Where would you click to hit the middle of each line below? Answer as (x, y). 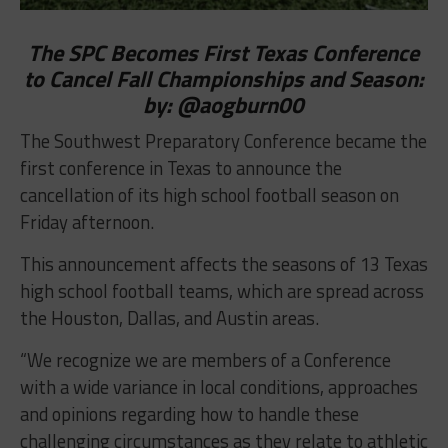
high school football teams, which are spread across (221, 291)
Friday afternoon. (86, 222)
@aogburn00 (241, 105)
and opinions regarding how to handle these (189, 414)
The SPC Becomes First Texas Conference (224, 53)
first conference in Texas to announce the (180, 168)
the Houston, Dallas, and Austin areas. (169, 318)
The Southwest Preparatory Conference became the (223, 141)
